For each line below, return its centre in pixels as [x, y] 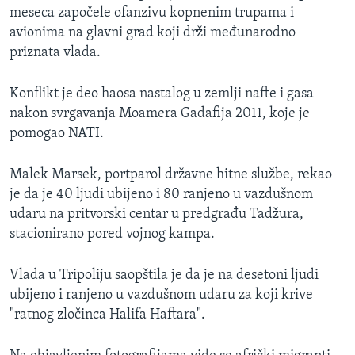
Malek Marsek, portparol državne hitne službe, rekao [171, 175]
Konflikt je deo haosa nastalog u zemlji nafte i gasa [162, 94]
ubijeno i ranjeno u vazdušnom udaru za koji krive [161, 296]
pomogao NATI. [57, 134]
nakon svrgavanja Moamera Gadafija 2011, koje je [160, 114]
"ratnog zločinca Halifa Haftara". [107, 315]
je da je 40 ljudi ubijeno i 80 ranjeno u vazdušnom [161, 195]
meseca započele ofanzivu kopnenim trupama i [152, 13]
